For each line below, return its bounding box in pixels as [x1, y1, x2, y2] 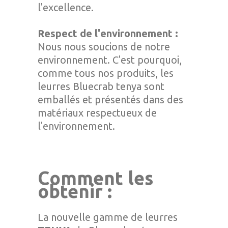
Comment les [38, 167, 153, 188]
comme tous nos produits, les [38, 67, 174, 79]
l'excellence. [38, 2, 94, 13]
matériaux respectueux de [38, 107, 157, 119]
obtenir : [38, 181, 112, 202]
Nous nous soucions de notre [38, 41, 170, 52]
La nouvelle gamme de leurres [38, 211, 178, 223]
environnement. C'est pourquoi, [38, 54, 182, 66]
